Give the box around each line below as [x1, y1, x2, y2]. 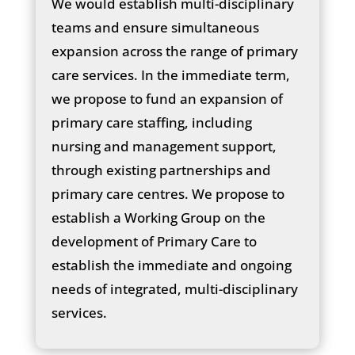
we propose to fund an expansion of [51, 89, 283, 108]
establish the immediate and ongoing [51, 255, 292, 274]
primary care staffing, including [51, 113, 252, 132]
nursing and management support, [51, 136, 277, 155]
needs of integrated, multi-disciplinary [51, 279, 298, 298]
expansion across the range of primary [51, 41, 298, 60]
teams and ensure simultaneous [51, 17, 259, 36]
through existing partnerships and [51, 160, 271, 179]
